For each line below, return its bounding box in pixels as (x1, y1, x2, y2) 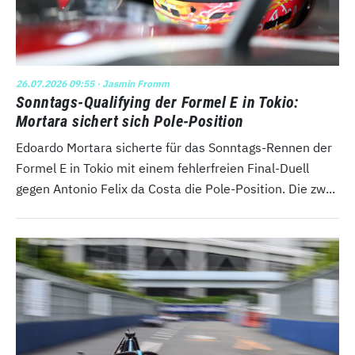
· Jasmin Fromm (94, 78, 170, 90)
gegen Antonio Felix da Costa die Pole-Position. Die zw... (16, 181, 335, 197)
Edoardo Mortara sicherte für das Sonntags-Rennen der (16, 139, 332, 155)
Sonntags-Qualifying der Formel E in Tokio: (16, 93, 299, 112)
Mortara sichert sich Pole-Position (16, 112, 244, 131)
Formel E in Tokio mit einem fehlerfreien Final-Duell (16, 160, 309, 176)
